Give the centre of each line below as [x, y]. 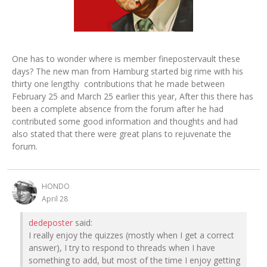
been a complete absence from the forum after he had [118, 109]
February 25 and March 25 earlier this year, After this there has [133, 97]
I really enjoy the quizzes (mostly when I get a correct [131, 235]
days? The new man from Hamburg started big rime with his [128, 72]
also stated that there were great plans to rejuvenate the [122, 134]
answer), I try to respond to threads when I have [122, 248]
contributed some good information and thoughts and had [125, 122]
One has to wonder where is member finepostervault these [126, 59]
